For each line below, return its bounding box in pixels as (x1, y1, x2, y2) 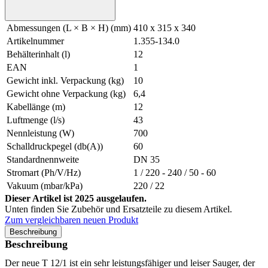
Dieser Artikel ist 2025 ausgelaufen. (5, 193, 147, 204)
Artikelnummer (7, 36, 64, 47)
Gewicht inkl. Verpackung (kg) (7, 75, 124, 86)
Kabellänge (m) (7, 102, 65, 112)
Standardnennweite (7, 154, 79, 165)
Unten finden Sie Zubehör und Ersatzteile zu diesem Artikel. (5, 204, 232, 215)
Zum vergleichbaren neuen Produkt (5, 215, 138, 226)
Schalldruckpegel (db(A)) (7, 141, 103, 152)
